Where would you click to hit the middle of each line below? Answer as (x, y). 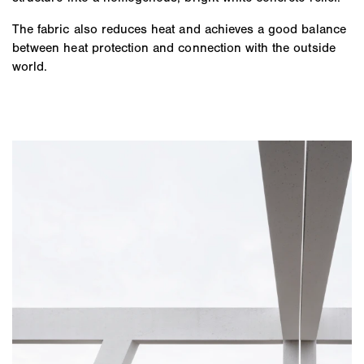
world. (30, 66)
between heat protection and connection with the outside (174, 47)
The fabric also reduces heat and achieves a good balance (179, 28)
